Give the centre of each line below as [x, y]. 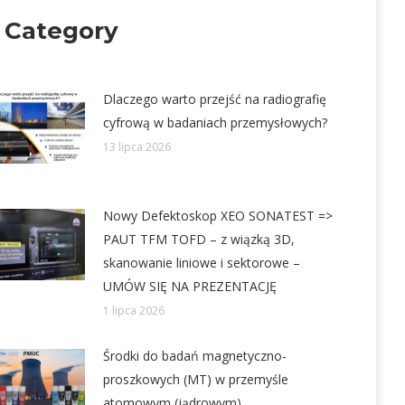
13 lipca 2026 [137, 146]
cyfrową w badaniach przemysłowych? [215, 122]
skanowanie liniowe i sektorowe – [201, 262]
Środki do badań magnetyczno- [194, 355]
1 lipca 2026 [133, 310]
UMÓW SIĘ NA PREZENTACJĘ [189, 286]
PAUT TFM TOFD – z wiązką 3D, [198, 239]
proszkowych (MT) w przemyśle [195, 379]
